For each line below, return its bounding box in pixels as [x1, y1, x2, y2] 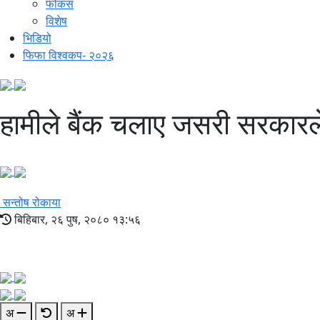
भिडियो [23, 30, 51, 46]
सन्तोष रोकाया [3, 194, 61, 211]
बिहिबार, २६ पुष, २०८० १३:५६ [11, 211, 141, 228]
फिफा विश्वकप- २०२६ [23, 47, 114, 64]
